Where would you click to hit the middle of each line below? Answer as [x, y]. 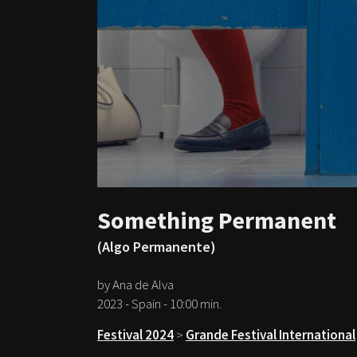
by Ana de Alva [135, 284]
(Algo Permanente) [157, 246]
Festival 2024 [135, 334]
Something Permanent [217, 220]
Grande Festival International [271, 334]
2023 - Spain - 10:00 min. [159, 303]
